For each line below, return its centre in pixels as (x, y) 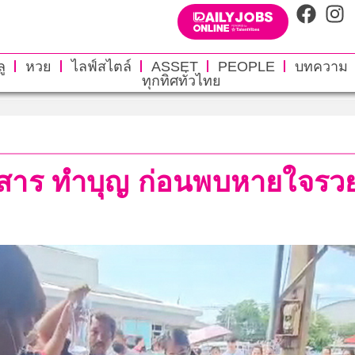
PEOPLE (246, 66)
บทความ (321, 66)
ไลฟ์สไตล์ (101, 66)
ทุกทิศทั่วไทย (181, 80)
